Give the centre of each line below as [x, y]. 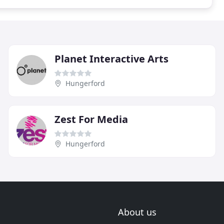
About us [137, 212]
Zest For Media [91, 119]
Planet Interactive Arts [111, 58]
